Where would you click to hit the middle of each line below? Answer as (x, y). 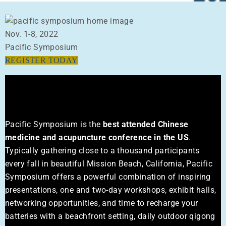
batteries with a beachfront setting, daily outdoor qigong (110, 216)
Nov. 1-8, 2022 (32, 34)
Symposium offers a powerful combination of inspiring (108, 177)
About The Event (57, 103)
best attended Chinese (146, 125)
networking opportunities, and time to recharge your (102, 203)
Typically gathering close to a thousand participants (102, 151)
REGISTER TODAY (42, 61)
